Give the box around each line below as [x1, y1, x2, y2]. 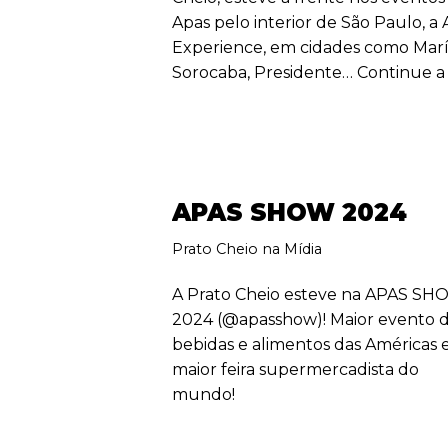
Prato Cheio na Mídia [172, 239, 323, 258]
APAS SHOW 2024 [172, 197, 408, 227]
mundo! [172, 384, 236, 404]
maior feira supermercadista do [172, 359, 420, 379]
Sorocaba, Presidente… [172, 62, 358, 82]
